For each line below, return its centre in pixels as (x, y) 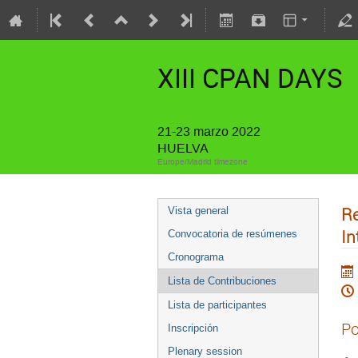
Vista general (198, 211)
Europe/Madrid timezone (203, 162)
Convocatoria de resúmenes (233, 234)
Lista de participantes (217, 305)
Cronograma (196, 257)
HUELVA (183, 148)
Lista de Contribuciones (222, 281)
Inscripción (193, 328)
